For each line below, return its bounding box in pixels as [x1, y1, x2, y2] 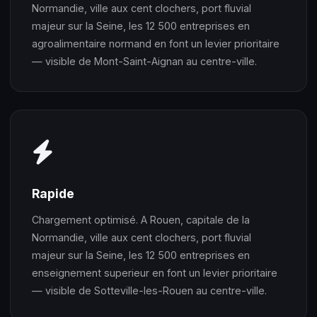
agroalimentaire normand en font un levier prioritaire [32, 37, 279, 50]
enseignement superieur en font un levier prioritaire [32, 266, 277, 279]
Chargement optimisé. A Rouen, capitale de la [32, 213, 250, 226]
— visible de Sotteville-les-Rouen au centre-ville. [32, 284, 267, 296]
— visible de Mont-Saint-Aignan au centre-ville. [32, 54, 257, 67]
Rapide [32, 185, 74, 201]
